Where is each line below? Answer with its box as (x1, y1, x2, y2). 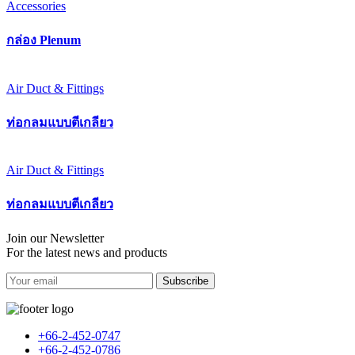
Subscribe (162, 274, 208, 287)
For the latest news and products (6, 245, 167, 259)
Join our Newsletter (6, 231, 107, 245)
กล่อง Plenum (6, 33, 81, 48)
